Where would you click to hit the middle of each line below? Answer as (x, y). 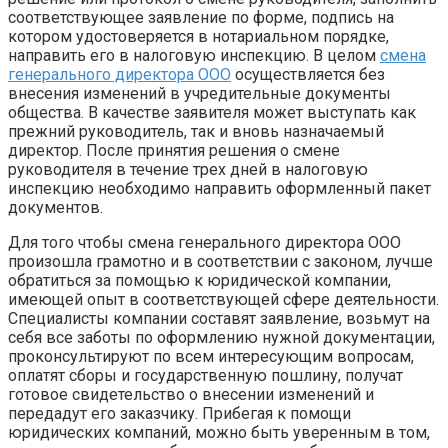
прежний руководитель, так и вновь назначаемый (196, 131)
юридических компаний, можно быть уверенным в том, (219, 432)
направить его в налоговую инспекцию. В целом (194, 55)
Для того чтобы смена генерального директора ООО (204, 242)
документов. (55, 207)
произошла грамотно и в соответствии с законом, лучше (220, 261)
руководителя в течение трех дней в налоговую (188, 169)
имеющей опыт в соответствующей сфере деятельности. (223, 299)
